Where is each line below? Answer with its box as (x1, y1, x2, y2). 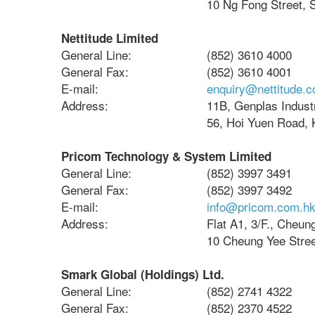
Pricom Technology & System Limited (61, 148, 271, 165)
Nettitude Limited (61, 30, 158, 46)
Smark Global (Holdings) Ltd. (61, 266, 224, 283)
